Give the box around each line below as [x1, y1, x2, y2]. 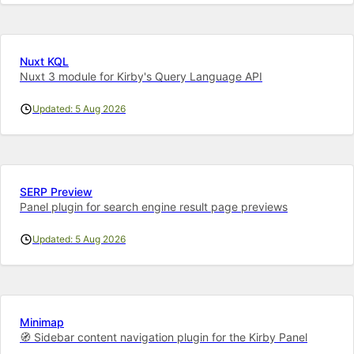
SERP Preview [20, 184, 92, 198]
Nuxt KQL [20, 54, 69, 68]
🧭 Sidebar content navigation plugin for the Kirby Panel [20, 330, 307, 344]
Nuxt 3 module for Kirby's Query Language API [20, 69, 262, 83]
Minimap [20, 314, 64, 329]
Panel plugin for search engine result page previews [20, 199, 288, 213]
